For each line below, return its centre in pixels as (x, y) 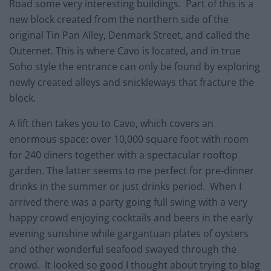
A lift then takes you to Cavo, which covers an (111, 124)
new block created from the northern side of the (119, 20)
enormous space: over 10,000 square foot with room (129, 139)
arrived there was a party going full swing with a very (128, 202)
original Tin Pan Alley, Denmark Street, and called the (129, 35)
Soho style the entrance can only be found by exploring (135, 67)
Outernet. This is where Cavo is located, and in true (125, 51)
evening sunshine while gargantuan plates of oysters (129, 234)
